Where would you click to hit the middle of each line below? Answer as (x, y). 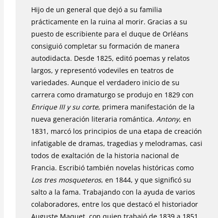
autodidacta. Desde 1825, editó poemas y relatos (110, 58)
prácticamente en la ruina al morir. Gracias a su (109, 21)
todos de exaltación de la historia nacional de (105, 155)
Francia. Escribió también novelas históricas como (112, 167)
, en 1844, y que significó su (146, 180)
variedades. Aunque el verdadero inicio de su (105, 82)
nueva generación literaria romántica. (94, 119)
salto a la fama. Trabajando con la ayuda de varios (113, 192)
